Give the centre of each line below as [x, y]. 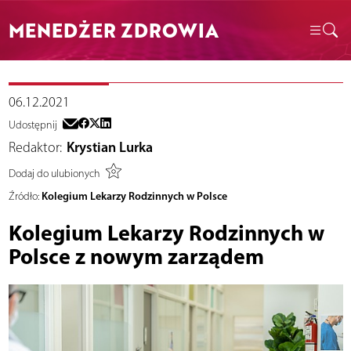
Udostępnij [33, 125]
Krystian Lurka [110, 148]
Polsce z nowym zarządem [136, 256]
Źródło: [24, 197]
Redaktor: [35, 148]
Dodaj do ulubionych [54, 173]
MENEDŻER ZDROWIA [113, 30]
